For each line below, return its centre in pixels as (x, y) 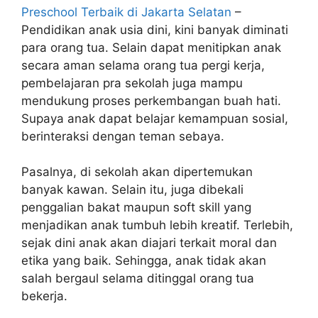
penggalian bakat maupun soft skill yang (136, 208)
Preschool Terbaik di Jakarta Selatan (126, 12)
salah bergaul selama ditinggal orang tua (138, 279)
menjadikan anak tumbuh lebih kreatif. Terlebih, (157, 225)
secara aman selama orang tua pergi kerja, (143, 65)
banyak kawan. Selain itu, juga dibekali (132, 190)
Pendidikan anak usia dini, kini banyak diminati (155, 29)
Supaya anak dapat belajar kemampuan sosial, (155, 118)
